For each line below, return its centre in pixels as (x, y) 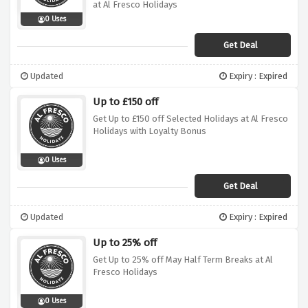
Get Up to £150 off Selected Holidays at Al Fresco (190, 119)
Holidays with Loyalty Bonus (150, 131)
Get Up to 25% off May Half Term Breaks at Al (183, 260)
